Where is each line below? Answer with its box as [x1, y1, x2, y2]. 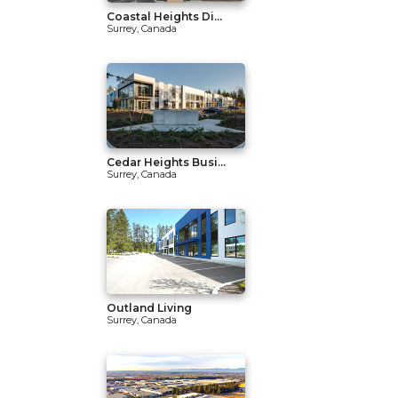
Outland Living [107, 301, 192, 314]
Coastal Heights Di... [107, 10, 222, 23]
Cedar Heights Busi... [107, 155, 226, 169]
